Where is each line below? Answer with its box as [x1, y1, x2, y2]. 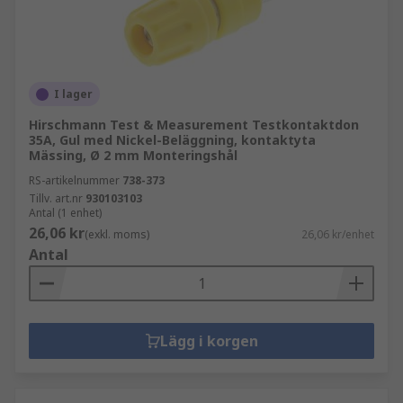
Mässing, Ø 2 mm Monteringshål [29, 147, 237, 164]
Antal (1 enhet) [29, 205, 102, 220]
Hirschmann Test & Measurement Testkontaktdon [29, 116, 359, 133]
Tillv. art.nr [29, 191, 83, 206]
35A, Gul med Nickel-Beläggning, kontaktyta [29, 131, 316, 148]
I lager [54, 86, 93, 102]
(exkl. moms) [85, 227, 149, 242]
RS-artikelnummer [29, 173, 120, 188]
